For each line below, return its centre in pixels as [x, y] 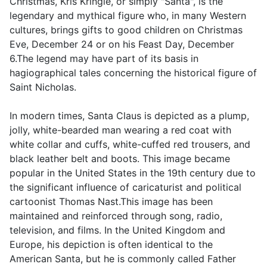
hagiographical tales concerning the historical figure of [133, 73]
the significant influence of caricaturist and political [125, 187]
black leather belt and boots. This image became [120, 159]
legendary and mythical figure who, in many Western [128, 16]
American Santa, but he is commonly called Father [123, 259]
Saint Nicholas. [43, 87]
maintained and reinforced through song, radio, [116, 216]
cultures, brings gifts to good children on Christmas [126, 30]
